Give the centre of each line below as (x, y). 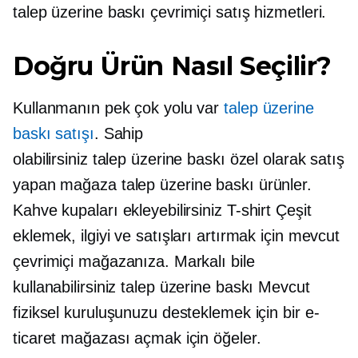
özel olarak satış (284, 159)
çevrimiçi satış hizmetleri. (236, 12)
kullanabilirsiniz (67, 287)
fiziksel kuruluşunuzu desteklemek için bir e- (166, 312)
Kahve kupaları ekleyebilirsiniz (120, 210)
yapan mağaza (67, 185)
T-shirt (249, 210)
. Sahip (119, 133)
